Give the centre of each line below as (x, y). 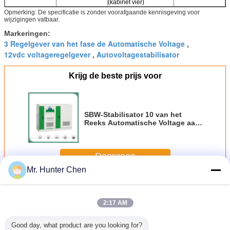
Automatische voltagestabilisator (86, 184)
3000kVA (99, 131)
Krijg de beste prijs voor (115, 75)
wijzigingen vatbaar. (32, 19)
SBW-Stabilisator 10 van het (133, 114)
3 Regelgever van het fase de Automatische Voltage (94, 43)
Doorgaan (115, 156)
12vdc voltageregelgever (47, 54)
